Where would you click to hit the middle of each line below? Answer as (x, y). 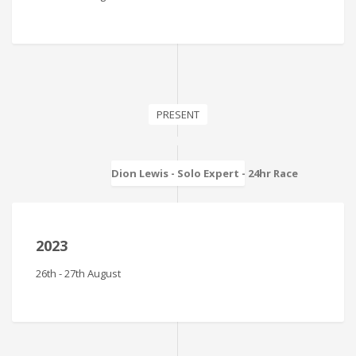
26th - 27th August (78, 273)
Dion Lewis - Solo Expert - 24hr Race (205, 173)
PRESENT (178, 114)
